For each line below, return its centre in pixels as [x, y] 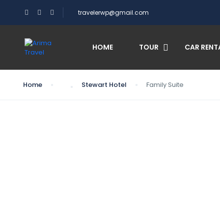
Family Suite [165, 85]
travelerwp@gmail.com [113, 13]
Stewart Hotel [104, 85]
